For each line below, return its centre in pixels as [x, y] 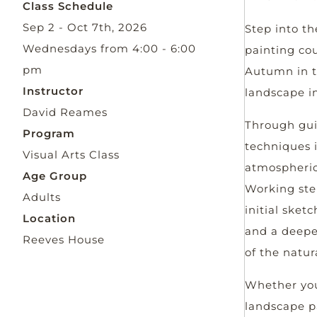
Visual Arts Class [71, 155]
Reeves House [64, 240]
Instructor [53, 91]
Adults [42, 197]
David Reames [65, 112]
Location [49, 218]
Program [49, 133]
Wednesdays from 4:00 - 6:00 [109, 48]
